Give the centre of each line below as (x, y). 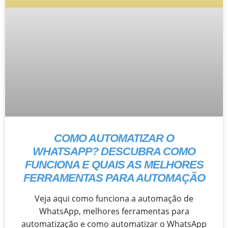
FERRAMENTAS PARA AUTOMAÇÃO (114, 178)
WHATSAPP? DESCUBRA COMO (114, 151)
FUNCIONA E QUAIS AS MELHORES (114, 164)
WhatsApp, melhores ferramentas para (114, 211)
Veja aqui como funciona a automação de (114, 198)
